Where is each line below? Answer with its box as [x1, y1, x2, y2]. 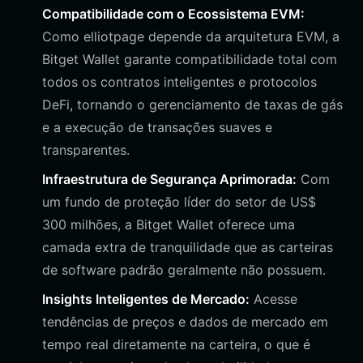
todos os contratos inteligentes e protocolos [42, 74, 317, 90]
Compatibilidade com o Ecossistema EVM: [42, 6, 305, 22]
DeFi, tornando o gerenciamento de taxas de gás [42, 96, 343, 113]
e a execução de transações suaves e [42, 119, 272, 135]
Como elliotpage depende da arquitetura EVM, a [42, 28, 340, 45]
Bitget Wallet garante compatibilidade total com [42, 51, 337, 67]
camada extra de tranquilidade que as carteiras [42, 239, 333, 255]
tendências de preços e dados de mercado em [42, 314, 328, 330]
